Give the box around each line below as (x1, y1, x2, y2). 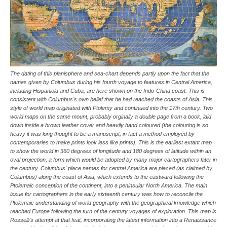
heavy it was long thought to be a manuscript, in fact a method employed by (10, 131, 195, 137)
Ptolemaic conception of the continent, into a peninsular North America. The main (10, 182, 207, 189)
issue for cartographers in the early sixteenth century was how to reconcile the (10, 191, 203, 198)
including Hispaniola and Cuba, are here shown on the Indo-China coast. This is (10, 88, 205, 94)
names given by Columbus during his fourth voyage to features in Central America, (10, 79, 212, 86)
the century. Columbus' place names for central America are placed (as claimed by (10, 165, 212, 172)
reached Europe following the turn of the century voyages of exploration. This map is (10, 208, 216, 215)
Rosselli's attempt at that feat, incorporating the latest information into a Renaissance (10, 217, 216, 223)
